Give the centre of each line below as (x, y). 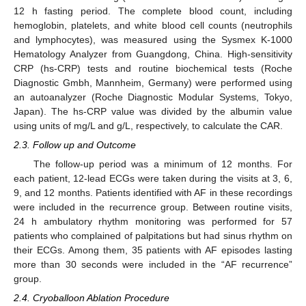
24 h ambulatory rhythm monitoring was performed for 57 (153, 221)
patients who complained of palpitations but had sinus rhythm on (153, 235)
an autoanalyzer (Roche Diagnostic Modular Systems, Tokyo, (153, 97)
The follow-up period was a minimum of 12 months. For (163, 164)
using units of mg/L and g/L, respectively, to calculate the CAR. (148, 126)
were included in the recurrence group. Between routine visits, (153, 207)
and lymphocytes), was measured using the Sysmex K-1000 (153, 40)
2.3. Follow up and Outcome (75, 145)
